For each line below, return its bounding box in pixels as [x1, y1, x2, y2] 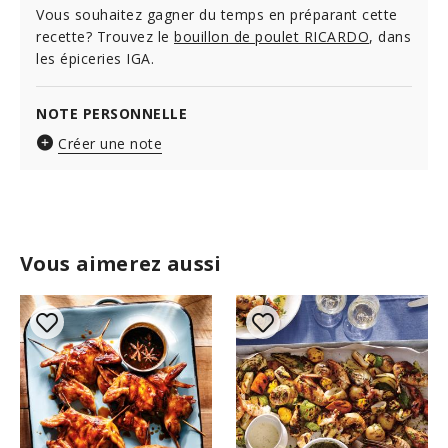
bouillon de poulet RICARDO [174, 27, 369, 46]
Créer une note [58, 134, 162, 153]
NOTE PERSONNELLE [36, 104, 187, 123]
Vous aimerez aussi [20, 250, 222, 277]
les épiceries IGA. [36, 49, 154, 68]
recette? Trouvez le [36, 27, 174, 46]
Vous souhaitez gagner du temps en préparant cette [36, 5, 398, 24]
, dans [369, 27, 411, 46]
